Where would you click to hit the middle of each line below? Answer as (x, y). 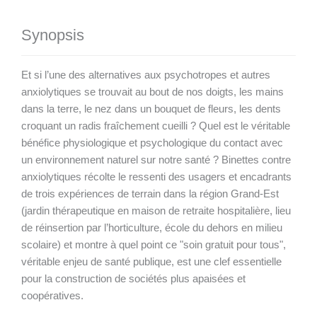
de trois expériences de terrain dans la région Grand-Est (150, 194)
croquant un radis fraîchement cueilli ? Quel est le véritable (156, 126)
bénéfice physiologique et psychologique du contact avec (152, 143)
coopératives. (52, 295)
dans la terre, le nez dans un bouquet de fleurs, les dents (151, 109)
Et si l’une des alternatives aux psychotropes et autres (146, 75)
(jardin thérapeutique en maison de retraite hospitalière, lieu (156, 211)
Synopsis (53, 35)
